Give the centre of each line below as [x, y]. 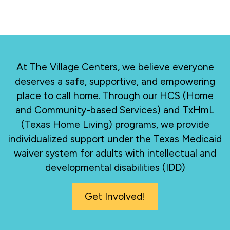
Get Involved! [115, 196]
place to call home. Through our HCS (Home [115, 96]
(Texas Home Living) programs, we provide [115, 125]
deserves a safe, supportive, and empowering [115, 82]
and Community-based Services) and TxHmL [115, 110]
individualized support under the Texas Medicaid [115, 139]
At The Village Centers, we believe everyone [115, 67]
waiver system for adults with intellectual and [115, 154]
